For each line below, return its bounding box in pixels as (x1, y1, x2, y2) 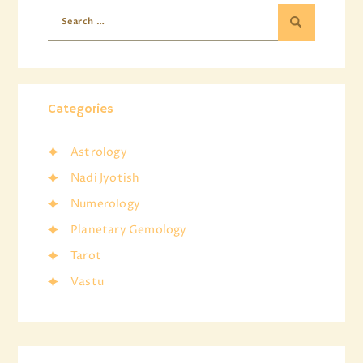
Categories (47, 100, 113, 117)
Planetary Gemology (70, 221, 187, 237)
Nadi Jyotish (70, 169, 140, 186)
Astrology (70, 143, 127, 160)
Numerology (70, 195, 141, 211)
